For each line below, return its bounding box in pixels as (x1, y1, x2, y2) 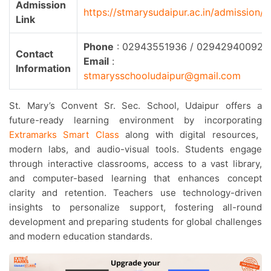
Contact (16, 48, 53, 60)
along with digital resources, (119, 129, 258, 140)
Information (16, 62, 71, 74)
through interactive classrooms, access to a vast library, (9, 158, 262, 169)
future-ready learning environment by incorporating (9, 114, 262, 126)
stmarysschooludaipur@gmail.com (83, 70, 241, 82)
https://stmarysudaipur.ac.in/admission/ (83, 6, 264, 18)
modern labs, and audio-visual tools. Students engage (9, 143, 262, 155)
